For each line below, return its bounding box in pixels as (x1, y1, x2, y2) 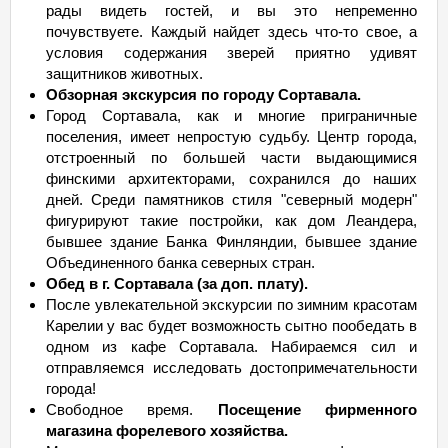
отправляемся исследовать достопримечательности (46, 359, 417, 376)
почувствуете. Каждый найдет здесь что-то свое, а (46, 23, 417, 40)
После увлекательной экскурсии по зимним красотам (46, 296, 417, 313)
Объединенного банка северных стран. (46, 254, 315, 271)
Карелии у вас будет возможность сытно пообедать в (46, 317, 417, 334)
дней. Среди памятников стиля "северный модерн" (46, 191, 417, 208)
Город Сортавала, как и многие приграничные (46, 107, 417, 124)
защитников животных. (46, 65, 203, 82)
